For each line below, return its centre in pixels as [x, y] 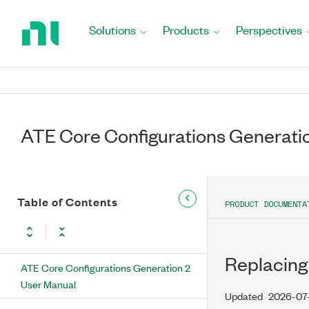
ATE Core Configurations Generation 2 [106, 267]
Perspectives [269, 30]
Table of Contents [68, 202]
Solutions [112, 30]
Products [186, 30]
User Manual [48, 284]
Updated [244, 296]
